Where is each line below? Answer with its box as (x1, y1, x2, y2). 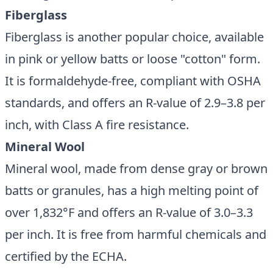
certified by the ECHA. (5, 248, 127, 264)
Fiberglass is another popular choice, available (5, 29, 264, 45)
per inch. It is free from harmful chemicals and (5, 226, 266, 243)
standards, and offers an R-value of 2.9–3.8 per (5, 94, 265, 111)
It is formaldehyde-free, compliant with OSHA (5, 73, 261, 89)
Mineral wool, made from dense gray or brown (5, 160, 268, 177)
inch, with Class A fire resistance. (5, 116, 189, 133)
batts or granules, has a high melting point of (5, 182, 258, 199)
